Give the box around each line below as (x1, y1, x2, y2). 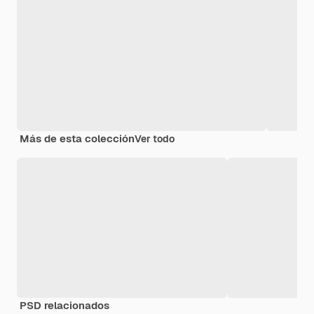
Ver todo (135, 132, 175, 145)
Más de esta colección (20, 132, 135, 145)
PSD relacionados (20, 299, 109, 312)
